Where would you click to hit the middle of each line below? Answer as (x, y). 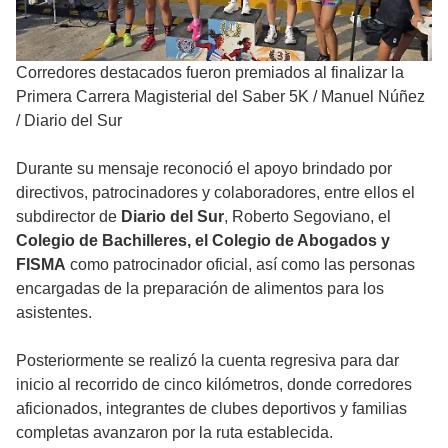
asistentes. (54, 312)
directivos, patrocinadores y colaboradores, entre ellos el (215, 192)
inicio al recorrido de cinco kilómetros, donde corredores (214, 384)
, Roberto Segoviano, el (307, 216)
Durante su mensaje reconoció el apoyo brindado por (204, 168)
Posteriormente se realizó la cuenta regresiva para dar (207, 360)
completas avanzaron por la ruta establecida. (174, 432)
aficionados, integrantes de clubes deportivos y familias (211, 408)
